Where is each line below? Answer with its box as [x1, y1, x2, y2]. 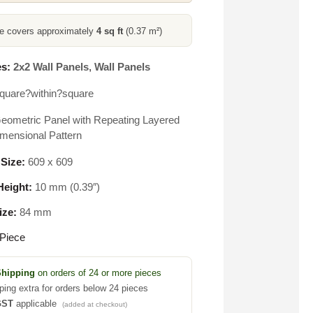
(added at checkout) [61, 300, 127, 308]
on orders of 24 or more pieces [34, 268, 161, 278]
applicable [13, 298, 62, 309]
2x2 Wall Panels [13, 61, 89, 73]
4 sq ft [96, 26, 123, 36]
